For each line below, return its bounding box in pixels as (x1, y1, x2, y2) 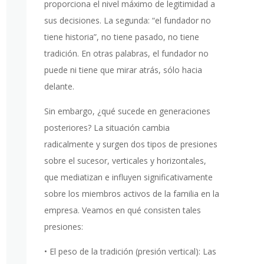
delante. (44, 81, 74, 93)
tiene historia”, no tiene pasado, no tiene (44, 31, 199, 43)
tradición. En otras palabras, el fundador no (44, 48, 209, 60)
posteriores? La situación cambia (44, 122, 170, 134)
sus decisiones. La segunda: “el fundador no (44, 15, 211, 27)
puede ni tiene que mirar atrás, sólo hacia (44, 64, 202, 76)
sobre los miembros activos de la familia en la (44, 188, 219, 200)
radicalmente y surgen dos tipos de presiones (44, 138, 217, 150)
